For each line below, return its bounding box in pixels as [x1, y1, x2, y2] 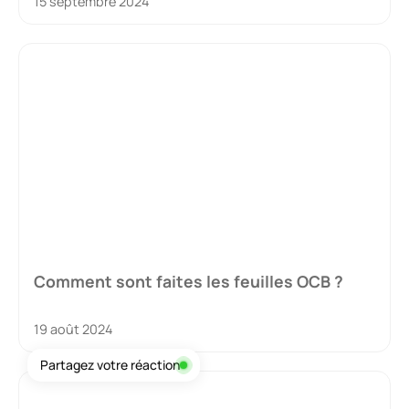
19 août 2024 [34, 320, 112, 338]
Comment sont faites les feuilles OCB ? [34, 269, 343, 292]
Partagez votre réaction [40, 356, 180, 373]
